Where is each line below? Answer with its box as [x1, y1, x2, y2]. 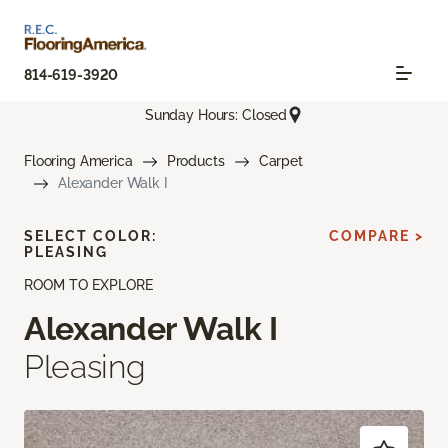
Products [166, 153, 225, 170]
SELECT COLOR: [24, 228, 157, 245]
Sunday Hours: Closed [144, 106, 288, 123]
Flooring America [24, 153, 133, 170]
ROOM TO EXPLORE [24, 277, 153, 294]
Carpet [258, 153, 303, 170]
